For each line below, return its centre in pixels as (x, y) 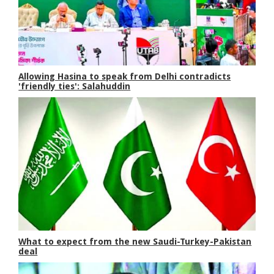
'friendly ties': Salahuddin (75, 86)
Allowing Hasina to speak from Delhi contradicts (125, 76)
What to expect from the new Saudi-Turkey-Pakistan (135, 242)
